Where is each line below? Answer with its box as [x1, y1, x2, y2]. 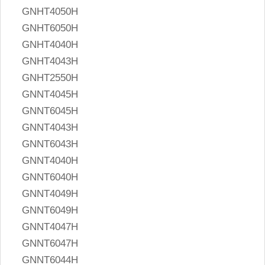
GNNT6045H [22, 105, 79, 117]
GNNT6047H [22, 238, 79, 250]
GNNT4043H [22, 122, 79, 134]
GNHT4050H [22, 6, 79, 18]
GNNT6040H [22, 172, 79, 183]
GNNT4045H [22, 89, 79, 101]
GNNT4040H [22, 155, 79, 167]
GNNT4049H [22, 188, 79, 200]
